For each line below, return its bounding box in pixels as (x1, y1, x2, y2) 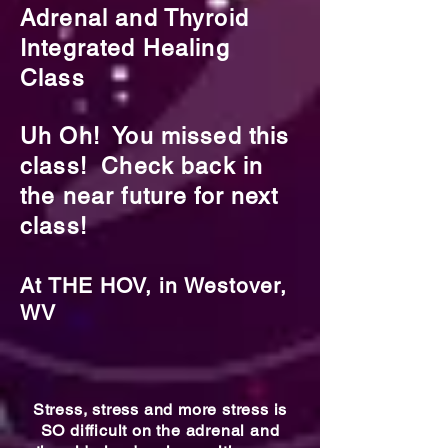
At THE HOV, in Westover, (20, 273, 288, 298)
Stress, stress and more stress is (32, 400, 288, 419)
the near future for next (20, 183, 279, 209)
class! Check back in (20, 153, 264, 179)
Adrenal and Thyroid (20, 5, 249, 31)
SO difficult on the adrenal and (40, 421, 280, 440)
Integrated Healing (20, 35, 230, 61)
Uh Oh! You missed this (20, 123, 290, 149)
